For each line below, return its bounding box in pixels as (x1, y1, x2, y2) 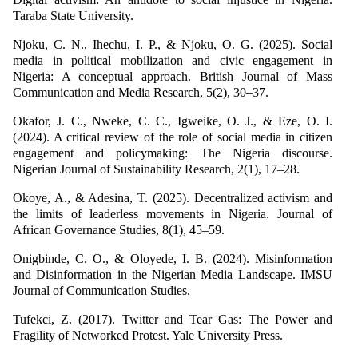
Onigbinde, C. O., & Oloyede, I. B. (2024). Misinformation (13, 251, 332, 265)
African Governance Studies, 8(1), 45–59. (13, 222, 225, 237)
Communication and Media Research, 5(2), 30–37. (13, 85, 268, 99)
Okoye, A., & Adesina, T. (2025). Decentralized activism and (13, 190, 332, 205)
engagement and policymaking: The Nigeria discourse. (13, 145, 332, 160)
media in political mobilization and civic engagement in (13, 53, 332, 67)
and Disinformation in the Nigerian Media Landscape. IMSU (13, 267, 332, 281)
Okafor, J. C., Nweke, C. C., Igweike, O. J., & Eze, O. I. (13, 113, 332, 128)
